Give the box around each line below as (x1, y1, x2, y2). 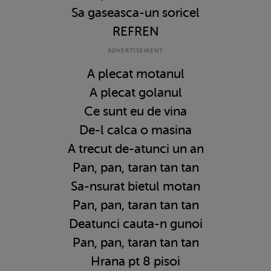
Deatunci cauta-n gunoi (68, 216, 203, 231)
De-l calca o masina (79, 122, 192, 137)
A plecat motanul (87, 66, 184, 81)
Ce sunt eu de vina (84, 103, 187, 119)
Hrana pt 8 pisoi (91, 253, 180, 269)
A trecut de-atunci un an (67, 141, 204, 156)
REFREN (112, 24, 159, 39)
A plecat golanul (89, 85, 182, 100)
